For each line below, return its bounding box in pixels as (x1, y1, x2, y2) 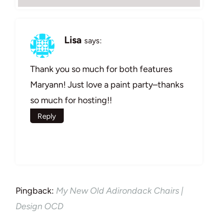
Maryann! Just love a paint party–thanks (30, 79, 183, 90)
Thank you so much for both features (30, 63, 172, 74)
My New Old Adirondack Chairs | (56, 185, 183, 196)
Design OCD (16, 200, 63, 212)
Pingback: (16, 185, 56, 196)
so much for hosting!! (30, 94, 112, 106)
